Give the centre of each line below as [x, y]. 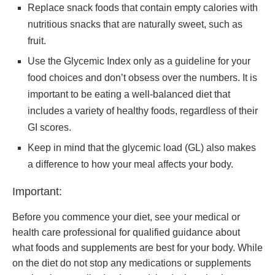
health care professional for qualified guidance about [126, 232]
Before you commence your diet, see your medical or [126, 217]
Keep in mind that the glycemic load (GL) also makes [142, 148]
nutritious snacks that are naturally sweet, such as [135, 24]
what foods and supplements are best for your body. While [137, 248]
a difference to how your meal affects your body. [130, 164]
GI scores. [49, 127]
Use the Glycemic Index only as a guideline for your [139, 61]
